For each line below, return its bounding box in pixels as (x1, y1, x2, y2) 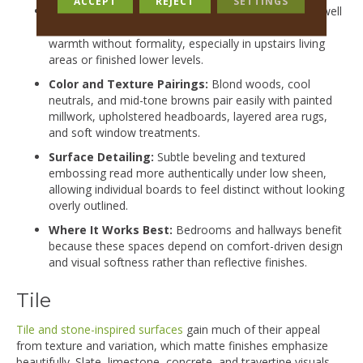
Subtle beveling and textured (154, 148, 305, 164)
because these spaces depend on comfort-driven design (49, 237, 343, 254)
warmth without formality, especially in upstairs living (49, 35, 325, 51)
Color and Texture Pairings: (49, 75, 208, 92)
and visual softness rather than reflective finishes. (49, 254, 307, 270)
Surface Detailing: (49, 148, 154, 164)
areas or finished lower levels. (49, 51, 203, 67)
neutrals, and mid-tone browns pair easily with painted (49, 92, 332, 108)
